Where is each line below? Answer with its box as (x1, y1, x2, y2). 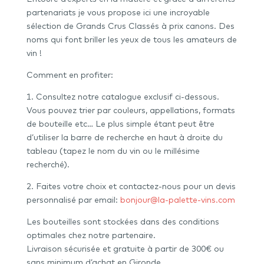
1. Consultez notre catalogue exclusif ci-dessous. (26, 91, 219, 103)
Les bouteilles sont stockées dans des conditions (26, 216, 219, 227)
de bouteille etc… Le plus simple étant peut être (26, 118, 214, 130)
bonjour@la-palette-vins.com (120, 194, 235, 206)
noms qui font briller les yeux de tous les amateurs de (26, 34, 237, 45)
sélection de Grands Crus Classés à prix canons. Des (26, 21, 235, 32)
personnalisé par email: (26, 194, 120, 206)
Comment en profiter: (26, 70, 113, 81)
